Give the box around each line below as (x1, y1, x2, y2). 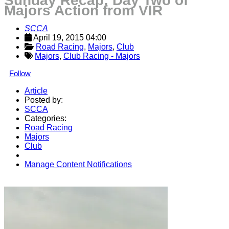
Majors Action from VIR (4, 3, 163, 18)
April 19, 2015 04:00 (33, 33, 106, 42)
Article (25, 86, 48, 95)
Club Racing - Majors (63, 52, 140, 60)
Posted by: (25, 96, 63, 104)
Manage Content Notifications (25, 160, 132, 169)
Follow (9, 69, 31, 78)
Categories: (25, 114, 66, 123)
